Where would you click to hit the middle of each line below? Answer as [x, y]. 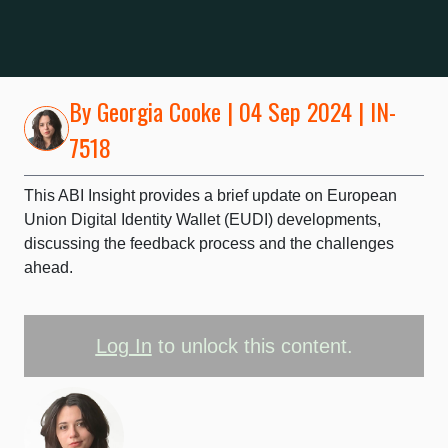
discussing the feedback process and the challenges [209, 243]
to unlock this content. [252, 345]
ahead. [48, 267]
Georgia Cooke [159, 110]
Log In [123, 345]
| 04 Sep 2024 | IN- [308, 110]
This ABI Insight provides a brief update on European [210, 195]
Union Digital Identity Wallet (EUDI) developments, [202, 219]
